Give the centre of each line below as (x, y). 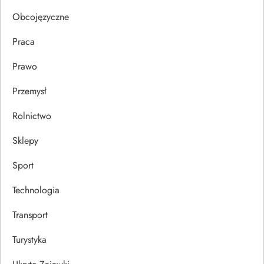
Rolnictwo (32, 115)
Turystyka (29, 239)
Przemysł (29, 91)
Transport (30, 214)
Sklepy (25, 140)
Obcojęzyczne (41, 16)
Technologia (36, 190)
